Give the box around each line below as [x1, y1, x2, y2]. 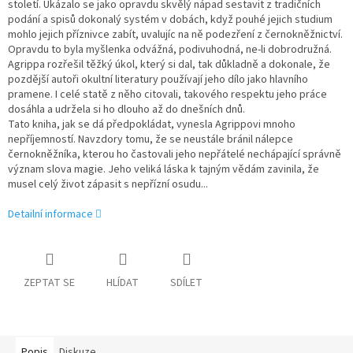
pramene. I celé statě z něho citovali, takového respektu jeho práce [8, 87, 327, 103]
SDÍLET [170, 275, 203, 292]
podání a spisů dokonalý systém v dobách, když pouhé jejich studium [8, 12, 333, 28]
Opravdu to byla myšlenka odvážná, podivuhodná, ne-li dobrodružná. [8, 42, 332, 58]
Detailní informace [8, 206, 93, 223]
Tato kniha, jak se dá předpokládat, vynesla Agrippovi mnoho [8, 117, 295, 133]
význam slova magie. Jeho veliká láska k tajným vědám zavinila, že [8, 162, 319, 178]
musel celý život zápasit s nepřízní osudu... [8, 176, 208, 193]
